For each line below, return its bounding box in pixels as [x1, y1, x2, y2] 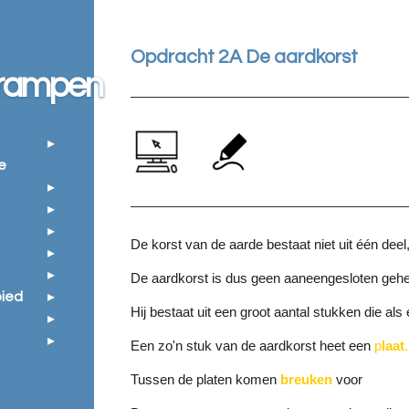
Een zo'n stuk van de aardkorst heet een [131, 337, 375, 353]
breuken [280, 371, 333, 387]
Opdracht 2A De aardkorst [131, 47, 359, 67]
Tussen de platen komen [131, 371, 281, 387]
